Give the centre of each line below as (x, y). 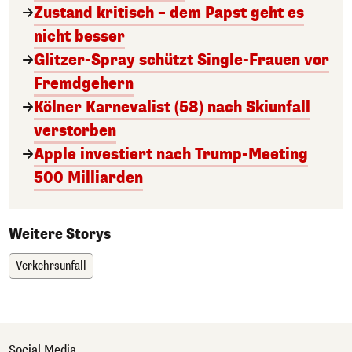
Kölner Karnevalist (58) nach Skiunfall (172, 107)
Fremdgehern (84, 84)
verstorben (75, 131)
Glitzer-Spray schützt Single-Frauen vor (181, 60)
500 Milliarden (88, 178)
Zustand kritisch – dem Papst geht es (169, 13)
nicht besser (79, 37)
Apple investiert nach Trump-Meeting (171, 154)
